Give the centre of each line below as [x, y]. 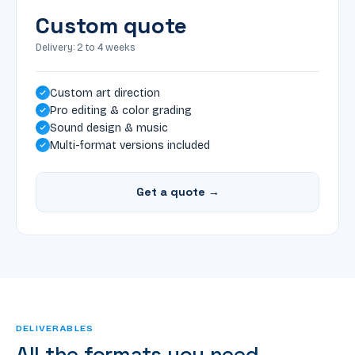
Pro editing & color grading [121, 110]
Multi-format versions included [130, 145]
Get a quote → [177, 191]
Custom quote [111, 25]
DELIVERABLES [55, 328]
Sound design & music [109, 128]
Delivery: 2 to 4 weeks [86, 47]
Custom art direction [105, 93]
